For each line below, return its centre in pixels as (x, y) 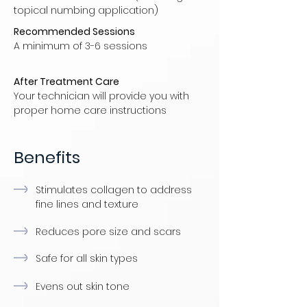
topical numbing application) (86, 11)
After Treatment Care (66, 82)
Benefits (47, 158)
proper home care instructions (91, 111)
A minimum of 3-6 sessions (82, 46)
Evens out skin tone (83, 287)
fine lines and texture (87, 205)
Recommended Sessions (74, 32)
